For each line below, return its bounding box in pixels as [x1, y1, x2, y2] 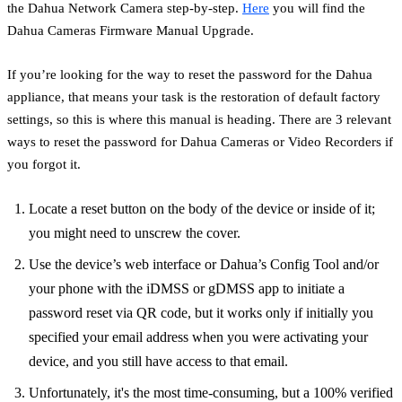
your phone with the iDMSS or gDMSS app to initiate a [29, 280, 345, 296]
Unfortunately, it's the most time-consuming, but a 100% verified [29, 384, 393, 400]
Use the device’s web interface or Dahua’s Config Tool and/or [29, 256, 379, 272]
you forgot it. [7, 155, 81, 171]
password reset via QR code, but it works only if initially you [29, 304, 373, 320]
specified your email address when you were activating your [29, 328, 368, 345]
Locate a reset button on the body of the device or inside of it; [29, 200, 375, 216]
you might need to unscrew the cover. [29, 224, 240, 240]
